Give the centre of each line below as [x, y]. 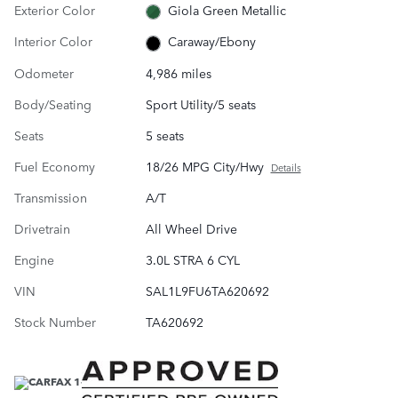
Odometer [44, 72]
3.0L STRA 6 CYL [192, 259]
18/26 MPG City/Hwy [204, 166]
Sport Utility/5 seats [200, 103]
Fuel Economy [55, 166]
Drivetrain [42, 228]
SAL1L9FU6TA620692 [207, 290]
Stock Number [55, 321]
